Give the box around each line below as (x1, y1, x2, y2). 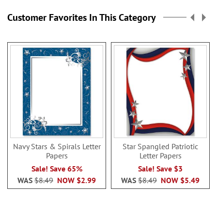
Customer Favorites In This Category (7, 11, 156, 24)
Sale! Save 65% (31, 163, 82, 173)
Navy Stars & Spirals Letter (13, 141, 101, 151)
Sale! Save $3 (138, 163, 183, 173)
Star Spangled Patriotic (123, 141, 198, 151)
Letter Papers (139, 150, 182, 160)
